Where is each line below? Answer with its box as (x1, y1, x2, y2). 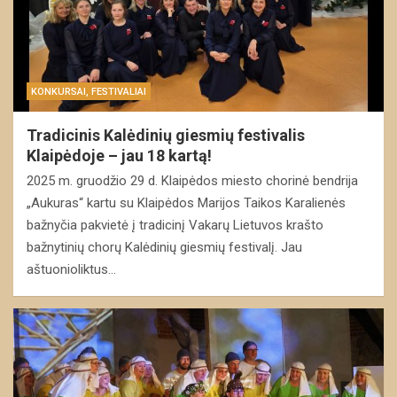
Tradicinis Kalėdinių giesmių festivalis (27, 125, 305, 144)
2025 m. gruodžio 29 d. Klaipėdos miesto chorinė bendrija (27, 172, 358, 189)
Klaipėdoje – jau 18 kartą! (27, 145, 212, 165)
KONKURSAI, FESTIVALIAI (31, 85, 146, 97)
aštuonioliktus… (27, 261, 116, 277)
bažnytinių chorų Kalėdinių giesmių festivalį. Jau (27, 238, 302, 255)
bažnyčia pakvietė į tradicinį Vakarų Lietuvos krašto (27, 216, 323, 233)
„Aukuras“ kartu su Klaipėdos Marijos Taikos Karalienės (27, 194, 346, 211)
